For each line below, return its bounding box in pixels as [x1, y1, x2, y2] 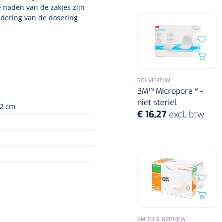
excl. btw [169, 109, 204, 121]
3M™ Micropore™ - [137, 86, 203, 97]
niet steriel [137, 97, 177, 108]
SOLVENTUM [137, 77, 171, 85]
